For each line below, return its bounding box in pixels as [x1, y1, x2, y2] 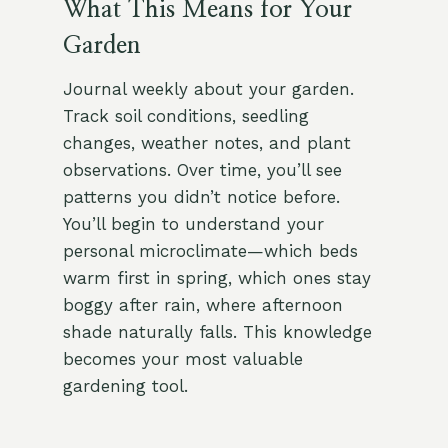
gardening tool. [62, 376, 188, 397]
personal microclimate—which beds [62, 241, 358, 262]
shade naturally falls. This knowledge [62, 322, 372, 343]
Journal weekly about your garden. [62, 79, 354, 100]
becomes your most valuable [62, 349, 303, 370]
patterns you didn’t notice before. [62, 187, 340, 208]
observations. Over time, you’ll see [62, 160, 342, 181]
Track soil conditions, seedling [62, 106, 309, 127]
